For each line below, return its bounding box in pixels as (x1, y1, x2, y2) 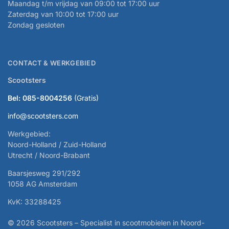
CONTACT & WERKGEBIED (8, 59, 96, 67)
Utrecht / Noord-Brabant (8, 150, 90, 159)
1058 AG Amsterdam (8, 179, 77, 188)
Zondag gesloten (8, 20, 64, 30)
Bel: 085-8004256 (8, 93, 74, 102)
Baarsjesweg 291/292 (8, 168, 81, 177)
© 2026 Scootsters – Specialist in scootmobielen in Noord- (8, 218, 204, 227)
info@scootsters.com (8, 111, 78, 120)
